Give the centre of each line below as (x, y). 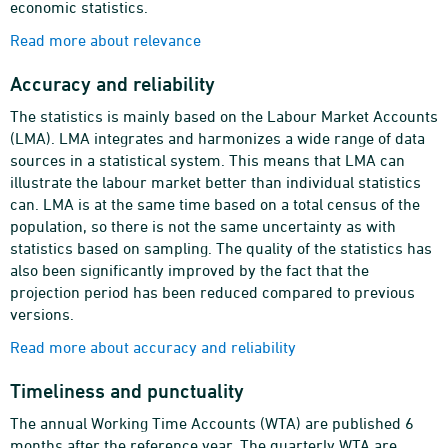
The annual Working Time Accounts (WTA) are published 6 (212, 423)
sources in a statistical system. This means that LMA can (207, 160)
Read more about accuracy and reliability (153, 347)
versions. (42, 314)
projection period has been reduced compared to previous (212, 292)
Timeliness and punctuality (127, 391)
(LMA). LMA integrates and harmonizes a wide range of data (217, 138)
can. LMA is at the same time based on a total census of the (215, 204)
